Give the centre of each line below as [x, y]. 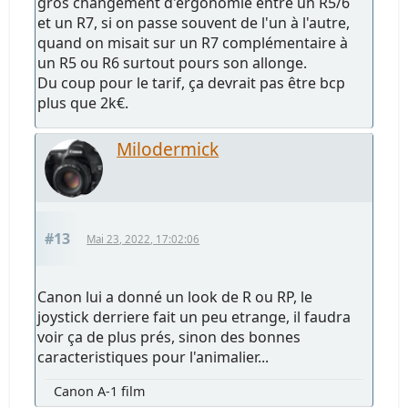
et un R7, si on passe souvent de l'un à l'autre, [194, 23]
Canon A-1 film [100, 392]
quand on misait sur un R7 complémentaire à [193, 43]
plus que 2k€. [83, 103]
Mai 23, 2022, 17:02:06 [143, 240]
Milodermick [168, 149]
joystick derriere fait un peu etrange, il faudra [194, 317]
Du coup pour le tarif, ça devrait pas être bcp [192, 83]
